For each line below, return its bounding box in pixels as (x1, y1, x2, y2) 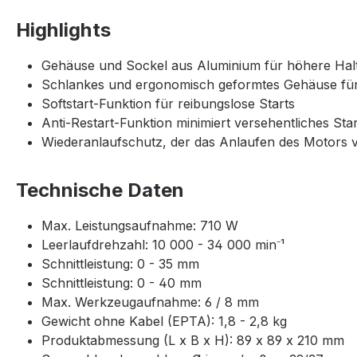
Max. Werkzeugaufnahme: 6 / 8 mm (41, 294, 259, 311)
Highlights (16, 18, 111, 42)
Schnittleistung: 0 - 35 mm (41, 256, 199, 273)
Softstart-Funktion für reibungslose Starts (41, 96, 295, 112)
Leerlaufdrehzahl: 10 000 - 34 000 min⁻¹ (41, 237, 284, 253)
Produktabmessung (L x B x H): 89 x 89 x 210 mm (41, 332, 344, 349)
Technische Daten (16, 178, 184, 202)
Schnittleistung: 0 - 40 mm (41, 275, 202, 292)
